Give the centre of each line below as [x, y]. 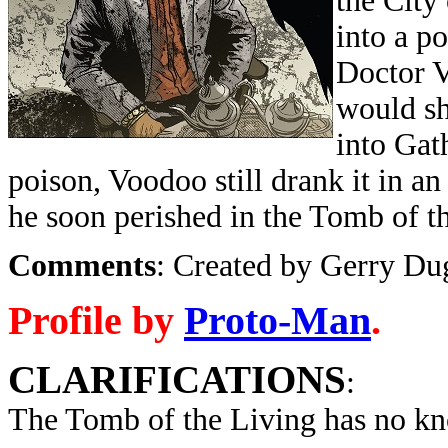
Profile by [96, 320]
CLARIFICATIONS [177, 379]
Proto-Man [277, 320]
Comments [82, 265]
